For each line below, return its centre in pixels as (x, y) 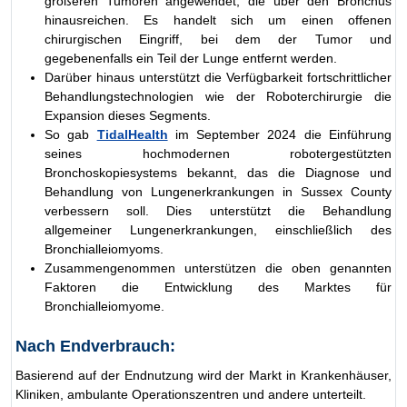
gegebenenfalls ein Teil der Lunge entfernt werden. (191, 58)
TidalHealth (132, 134)
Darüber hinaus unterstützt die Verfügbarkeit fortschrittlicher (218, 77)
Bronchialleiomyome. (104, 306)
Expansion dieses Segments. (128, 115)
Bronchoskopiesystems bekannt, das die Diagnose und (218, 172)
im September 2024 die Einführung (280, 134)
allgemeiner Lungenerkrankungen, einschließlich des (218, 229)
